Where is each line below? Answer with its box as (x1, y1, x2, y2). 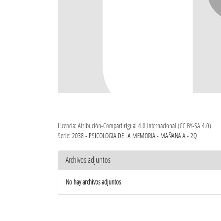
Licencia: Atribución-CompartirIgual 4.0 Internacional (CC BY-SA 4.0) (58, 120, 211, 130)
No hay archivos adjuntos (66, 177, 121, 186)
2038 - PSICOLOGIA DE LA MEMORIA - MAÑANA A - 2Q (72, 130, 197, 140)
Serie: (58, 130, 72, 140)
